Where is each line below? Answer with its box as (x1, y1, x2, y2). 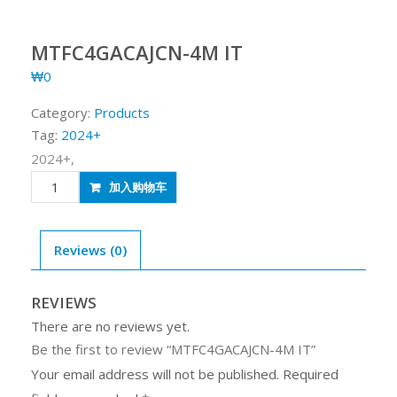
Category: (31, 103, 94, 121)
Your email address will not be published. (31, 364, 279, 383)
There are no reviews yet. (31, 316, 190, 335)
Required (283, 364, 339, 383)
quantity (30, 237, 80, 256)
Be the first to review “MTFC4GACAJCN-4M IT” (31, 339, 315, 358)
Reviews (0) (54, 241, 127, 259)
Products (94, 103, 150, 121)
